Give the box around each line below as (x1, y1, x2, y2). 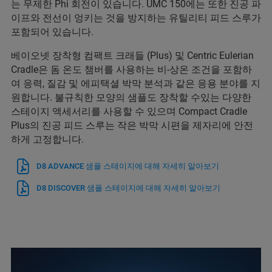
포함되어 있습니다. (11, 26, 93, 38)
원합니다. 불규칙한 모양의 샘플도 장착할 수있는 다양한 (11, 92, 251, 104)
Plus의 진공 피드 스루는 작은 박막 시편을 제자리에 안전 (11, 120, 253, 132)
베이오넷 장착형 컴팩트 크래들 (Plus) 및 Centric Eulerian (11, 50, 254, 62)
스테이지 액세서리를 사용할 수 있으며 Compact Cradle (11, 106, 247, 118)
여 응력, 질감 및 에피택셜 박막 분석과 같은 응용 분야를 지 (11, 78, 260, 90)
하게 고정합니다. (11, 134, 84, 146)
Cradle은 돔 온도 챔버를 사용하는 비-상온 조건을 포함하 (11, 64, 252, 76)
